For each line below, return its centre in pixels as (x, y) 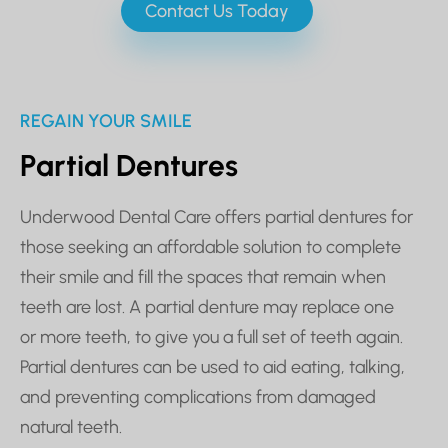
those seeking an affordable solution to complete (210, 246)
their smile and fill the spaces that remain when (203, 276)
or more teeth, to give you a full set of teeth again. (211, 336)
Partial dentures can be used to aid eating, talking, (212, 366)
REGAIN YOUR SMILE (106, 120)
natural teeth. (71, 426)
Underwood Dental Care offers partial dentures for (216, 216)
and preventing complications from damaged (198, 396)
